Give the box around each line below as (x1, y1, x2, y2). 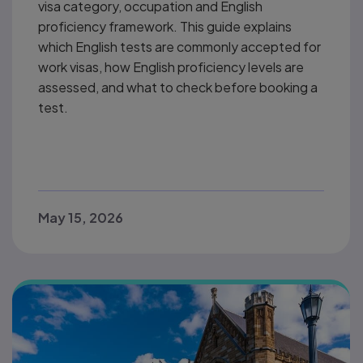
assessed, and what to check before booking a (38, 79, 318, 96)
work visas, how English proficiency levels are (38, 58, 304, 76)
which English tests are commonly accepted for (38, 38, 321, 56)
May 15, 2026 (38, 208, 123, 226)
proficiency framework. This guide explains (38, 18, 292, 36)
